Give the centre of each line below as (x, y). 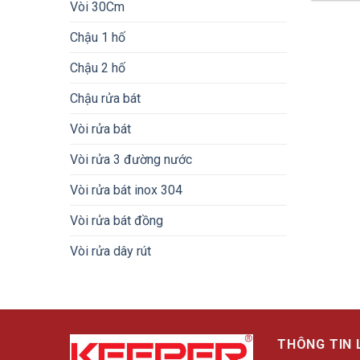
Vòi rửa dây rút (110, 251)
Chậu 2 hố (98, 67)
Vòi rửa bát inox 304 (126, 190)
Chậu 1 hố (98, 37)
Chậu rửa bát (105, 98)
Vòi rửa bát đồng (117, 220)
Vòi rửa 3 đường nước (131, 159)
